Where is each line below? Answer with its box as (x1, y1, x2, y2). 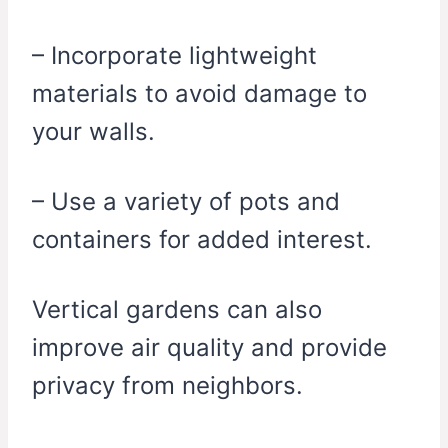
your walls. (32, 117, 155, 147)
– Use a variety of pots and (32, 187, 340, 217)
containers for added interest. (32, 225, 372, 255)
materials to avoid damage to (32, 79, 367, 109)
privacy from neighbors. (32, 371, 303, 401)
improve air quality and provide (32, 333, 387, 363)
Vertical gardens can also (32, 295, 322, 325)
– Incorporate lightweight (32, 41, 317, 71)
